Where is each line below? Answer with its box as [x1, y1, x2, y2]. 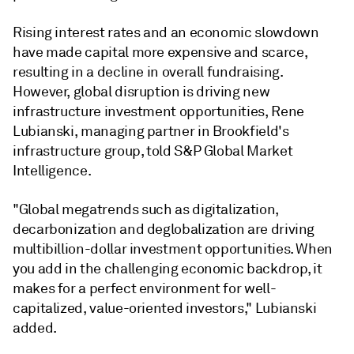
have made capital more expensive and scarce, [13, 43, 307, 61]
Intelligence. [13, 161, 92, 179]
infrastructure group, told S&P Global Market [13, 141, 293, 160]
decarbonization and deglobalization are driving [13, 220, 315, 238]
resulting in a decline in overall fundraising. [13, 62, 283, 81]
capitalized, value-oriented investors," [13, 299, 255, 317]
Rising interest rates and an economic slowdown [13, 23, 319, 41]
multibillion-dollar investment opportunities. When [13, 239, 333, 258]
